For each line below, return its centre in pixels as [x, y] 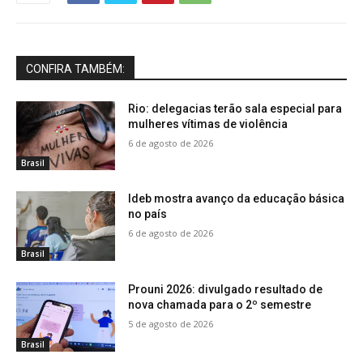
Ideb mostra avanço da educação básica [237, 199]
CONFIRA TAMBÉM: [75, 68]
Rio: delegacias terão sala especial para [235, 108]
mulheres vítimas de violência [208, 124]
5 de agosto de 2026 [171, 324]
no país [148, 214]
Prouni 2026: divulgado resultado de [226, 290]
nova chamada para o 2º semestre [220, 305]
